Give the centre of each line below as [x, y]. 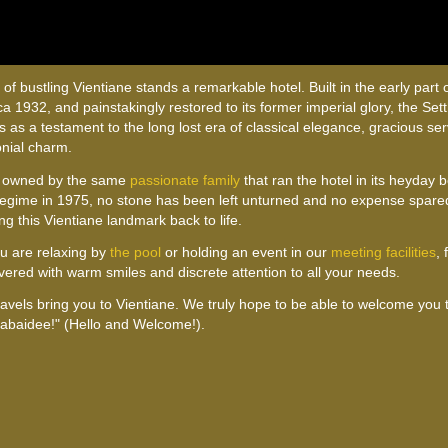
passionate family [184, 179]
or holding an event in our [245, 251]
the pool [135, 251]
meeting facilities [383, 251]
